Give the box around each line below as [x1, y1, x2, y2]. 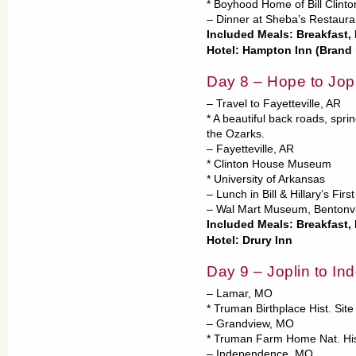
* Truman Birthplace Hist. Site [207, 303, 354, 315]
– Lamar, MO [207, 288, 273, 300]
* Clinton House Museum [207, 158, 331, 170]
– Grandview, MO [207, 318, 294, 330]
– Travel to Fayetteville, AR [207, 98, 341, 110]
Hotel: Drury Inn [207, 234, 296, 246]
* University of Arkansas [207, 173, 325, 185]
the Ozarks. [207, 128, 265, 140]
